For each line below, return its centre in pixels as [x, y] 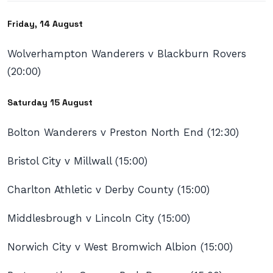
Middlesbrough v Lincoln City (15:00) [99, 218]
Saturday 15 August [50, 102]
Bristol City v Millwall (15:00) [77, 161]
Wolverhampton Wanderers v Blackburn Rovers [127, 54]
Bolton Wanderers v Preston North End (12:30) [123, 133]
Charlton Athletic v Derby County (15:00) [108, 190]
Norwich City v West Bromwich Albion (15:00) [120, 247]
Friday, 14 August [45, 23]
